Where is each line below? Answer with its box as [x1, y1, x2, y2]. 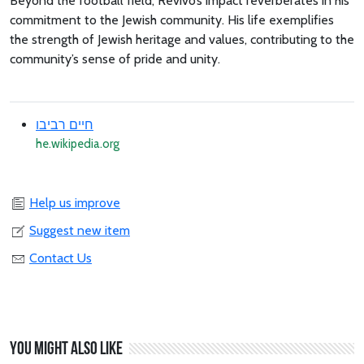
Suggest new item [29, 222, 130, 238]
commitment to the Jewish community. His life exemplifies [10, 12, 334, 28]
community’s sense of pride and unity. [10, 51, 220, 67]
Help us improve [29, 194, 120, 210]
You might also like [10, 340, 123, 359]
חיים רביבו [36, 117, 93, 132]
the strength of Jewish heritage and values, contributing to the [10, 32, 354, 47]
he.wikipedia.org [36, 136, 119, 151]
